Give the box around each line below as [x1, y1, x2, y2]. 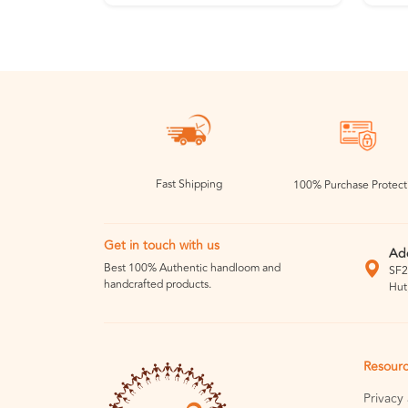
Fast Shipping [155, 176, 222, 194]
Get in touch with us [104, 236, 219, 256]
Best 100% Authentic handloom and [104, 260, 280, 278]
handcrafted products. [104, 276, 211, 294]
